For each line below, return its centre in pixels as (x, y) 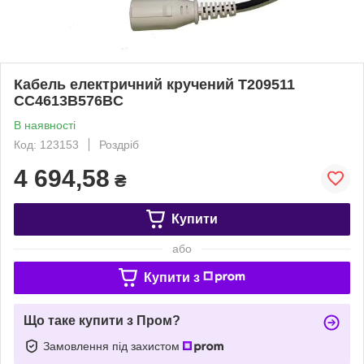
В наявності (45, 125)
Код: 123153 (46, 144)
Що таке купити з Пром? (102, 320)
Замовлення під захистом (113, 346)
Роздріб (119, 144)
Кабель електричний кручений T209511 (154, 84)
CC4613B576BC (69, 100)
